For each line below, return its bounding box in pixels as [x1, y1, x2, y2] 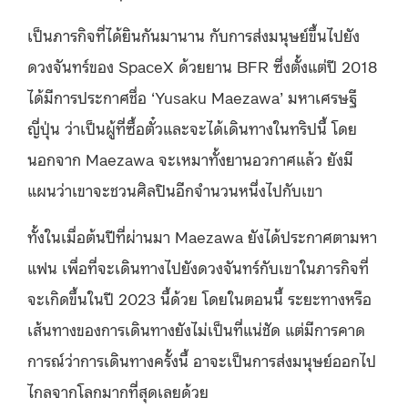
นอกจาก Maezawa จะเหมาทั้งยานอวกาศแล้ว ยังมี [27, 147, 353, 169]
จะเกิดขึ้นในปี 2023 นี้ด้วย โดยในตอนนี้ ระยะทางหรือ [27, 286, 372, 309]
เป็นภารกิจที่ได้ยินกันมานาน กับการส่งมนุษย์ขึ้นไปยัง [27, 23, 360, 46]
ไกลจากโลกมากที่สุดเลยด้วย [27, 379, 209, 402]
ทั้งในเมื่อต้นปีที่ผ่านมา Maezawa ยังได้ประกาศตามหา [27, 224, 377, 247]
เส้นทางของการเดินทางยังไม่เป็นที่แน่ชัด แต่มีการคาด [27, 317, 365, 340]
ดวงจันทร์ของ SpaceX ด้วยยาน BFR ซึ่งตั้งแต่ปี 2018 [27, 54, 377, 76]
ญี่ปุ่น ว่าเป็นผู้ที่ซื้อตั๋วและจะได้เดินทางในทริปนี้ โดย [27, 116, 357, 138]
